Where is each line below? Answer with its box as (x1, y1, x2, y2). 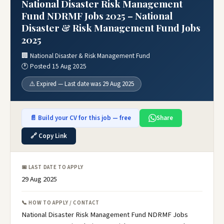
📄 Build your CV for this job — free (30, 113, 131, 122)
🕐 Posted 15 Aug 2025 (21, 61, 86, 71)
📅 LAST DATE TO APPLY (21, 163, 83, 171)
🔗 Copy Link (30, 131, 67, 140)
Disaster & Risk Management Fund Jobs (21, 21, 200, 34)
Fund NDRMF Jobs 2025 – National (21, 9, 172, 22)
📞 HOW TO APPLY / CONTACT (21, 199, 99, 206)
